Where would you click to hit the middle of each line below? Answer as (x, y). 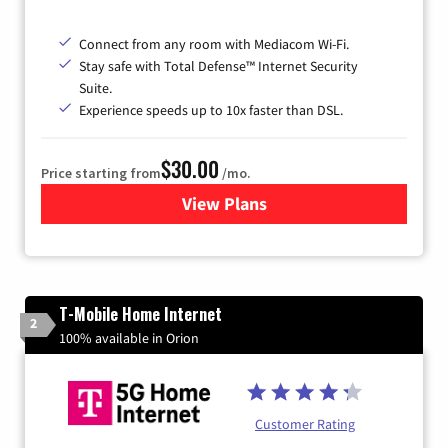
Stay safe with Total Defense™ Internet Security (218, 65)
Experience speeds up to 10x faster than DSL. (211, 109)
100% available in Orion (129, 337)
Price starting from (101, 172)
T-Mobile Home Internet (140, 313)
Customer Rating (305, 424)
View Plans (224, 203)
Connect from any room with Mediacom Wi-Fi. (214, 43)
